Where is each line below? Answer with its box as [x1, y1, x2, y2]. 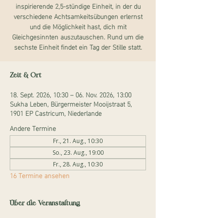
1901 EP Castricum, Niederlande [10, 107, 102, 119]
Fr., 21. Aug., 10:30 [53, 137, 103, 145]
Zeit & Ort [10, 71, 41, 80]
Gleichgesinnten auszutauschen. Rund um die [12, 30, 144, 42]
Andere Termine [10, 122, 56, 134]
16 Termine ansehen [10, 169, 70, 181]
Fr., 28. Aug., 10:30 [53, 160, 103, 168]
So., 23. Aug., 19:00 [52, 148, 104, 157]
